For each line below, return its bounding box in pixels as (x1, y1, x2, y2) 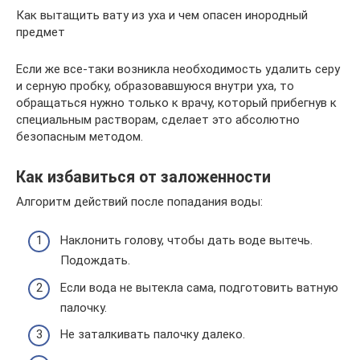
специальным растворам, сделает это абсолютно (16, 112, 300, 127)
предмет (16, 24, 65, 39)
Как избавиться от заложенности (16, 167, 271, 186)
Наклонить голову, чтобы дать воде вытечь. (60, 233, 313, 247)
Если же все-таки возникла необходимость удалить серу (16, 61, 340, 76)
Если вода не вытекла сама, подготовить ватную (60, 280, 338, 295)
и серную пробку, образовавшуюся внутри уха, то (16, 78, 294, 93)
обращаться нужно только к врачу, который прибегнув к (16, 95, 337, 110)
